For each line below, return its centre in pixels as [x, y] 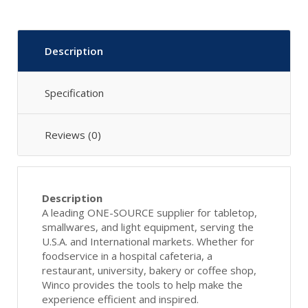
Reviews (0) [73, 134]
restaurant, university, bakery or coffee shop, [149, 270]
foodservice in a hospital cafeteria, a [127, 255]
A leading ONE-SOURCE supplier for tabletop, [150, 212]
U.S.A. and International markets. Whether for [148, 241]
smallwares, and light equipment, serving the [148, 227]
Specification [74, 92]
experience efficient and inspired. [120, 299]
